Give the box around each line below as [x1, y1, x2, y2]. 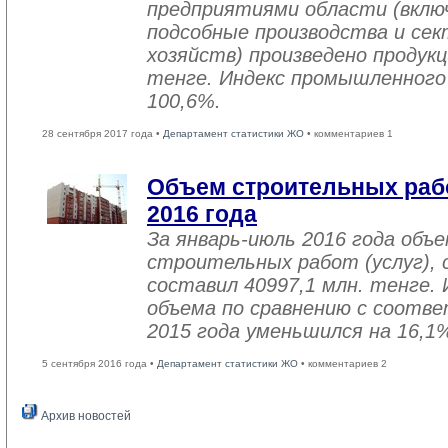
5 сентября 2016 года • [42, 358, 157, 369]
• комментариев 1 [304, 128, 393, 139]
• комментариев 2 [298, 358, 387, 369]
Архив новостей [38, 409, 131, 423]
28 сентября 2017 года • [42, 128, 163, 139]
